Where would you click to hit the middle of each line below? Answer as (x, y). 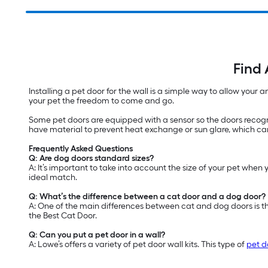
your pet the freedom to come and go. (101, 101)
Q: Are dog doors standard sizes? (91, 159)
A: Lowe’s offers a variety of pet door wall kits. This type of (138, 245)
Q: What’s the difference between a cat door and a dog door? (147, 197)
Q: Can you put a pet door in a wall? (97, 235)
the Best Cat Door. (63, 216)
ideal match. (53, 178)
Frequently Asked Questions (81, 149)
